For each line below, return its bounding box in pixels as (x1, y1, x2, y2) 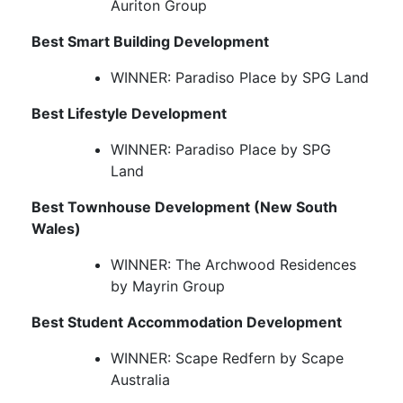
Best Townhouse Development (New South (31, 198, 337, 217)
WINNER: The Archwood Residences (111, 255, 356, 274)
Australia (111, 371, 170, 390)
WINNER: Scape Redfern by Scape (111, 349, 344, 368)
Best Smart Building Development (31, 32, 269, 51)
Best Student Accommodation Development (31, 313, 342, 332)
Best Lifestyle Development (31, 104, 227, 123)
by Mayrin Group (111, 277, 225, 296)
